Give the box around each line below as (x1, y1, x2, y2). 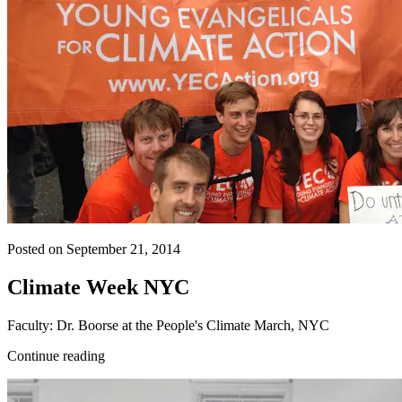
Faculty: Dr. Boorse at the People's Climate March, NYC (7, 317, 329, 333)
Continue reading (7, 347, 105, 363)
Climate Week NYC (7, 275, 189, 300)
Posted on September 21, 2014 (7, 241, 180, 258)
